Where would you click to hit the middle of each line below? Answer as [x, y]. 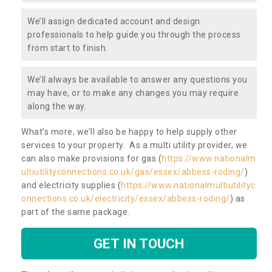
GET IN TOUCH [139, 243]
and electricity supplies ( [71, 185]
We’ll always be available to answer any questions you [138, 79]
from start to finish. [68, 48]
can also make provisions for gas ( [91, 158]
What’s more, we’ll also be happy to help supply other [129, 131]
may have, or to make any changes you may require [133, 93]
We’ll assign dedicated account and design [114, 21]
